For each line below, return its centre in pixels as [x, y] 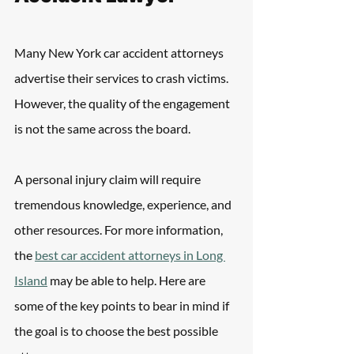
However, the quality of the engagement [123, 103]
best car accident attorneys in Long [130, 255]
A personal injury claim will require [109, 179]
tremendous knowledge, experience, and [124, 204]
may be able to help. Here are [128, 280]
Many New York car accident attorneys [120, 53]
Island [31, 280]
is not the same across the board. [102, 128]
